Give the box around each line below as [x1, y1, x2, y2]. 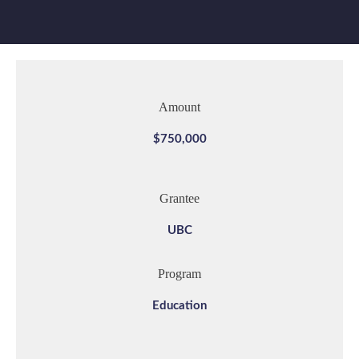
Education [152, 300, 207, 313]
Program [158, 267, 201, 281]
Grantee [159, 192, 200, 206]
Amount [159, 100, 200, 115]
